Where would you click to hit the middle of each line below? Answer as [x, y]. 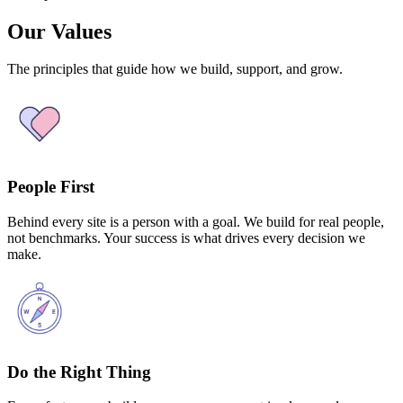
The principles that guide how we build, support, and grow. [175, 69]
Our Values [59, 31]
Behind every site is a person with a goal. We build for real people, [196, 221]
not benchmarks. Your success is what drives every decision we [186, 237]
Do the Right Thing [79, 372]
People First [51, 187]
